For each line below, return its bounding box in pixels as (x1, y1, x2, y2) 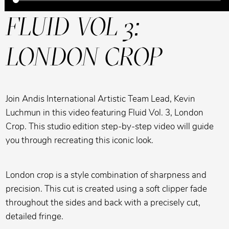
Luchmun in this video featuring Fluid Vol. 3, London (6, 107, 204, 119)
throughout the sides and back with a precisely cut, (6, 196, 201, 209)
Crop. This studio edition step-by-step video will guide (6, 121, 214, 133)
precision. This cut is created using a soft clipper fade (6, 182, 208, 195)
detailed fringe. (6, 210, 66, 222)
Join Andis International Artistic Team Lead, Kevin (6, 93, 196, 105)
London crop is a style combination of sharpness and (6, 169, 207, 181)
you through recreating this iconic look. (6, 134, 156, 147)
